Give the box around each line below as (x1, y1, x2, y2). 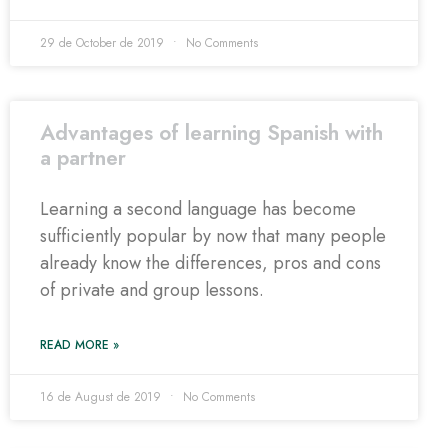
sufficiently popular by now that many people (40, 223, 386, 249)
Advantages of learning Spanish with (40, 118, 383, 148)
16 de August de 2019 (40, 388, 165, 406)
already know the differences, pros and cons (40, 250, 381, 276)
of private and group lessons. (40, 277, 264, 303)
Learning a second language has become (40, 196, 356, 222)
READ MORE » (40, 336, 119, 354)
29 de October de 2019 (40, 34, 168, 52)
